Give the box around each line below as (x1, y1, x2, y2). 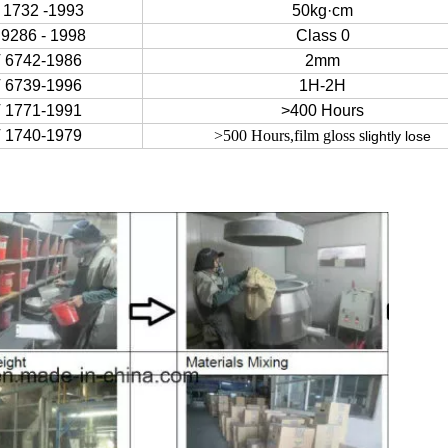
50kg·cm (292, 2, 353, 19)
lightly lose (365, 128, 431, 144)
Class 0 (295, 27, 350, 44)
